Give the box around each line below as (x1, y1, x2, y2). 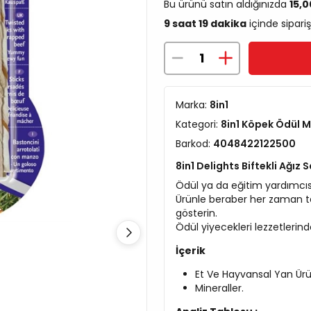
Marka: (176, 97, 210, 112)
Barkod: (176, 136, 213, 151)
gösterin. (176, 205, 217, 220)
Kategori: (176, 117, 221, 131)
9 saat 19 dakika (164, 16, 246, 31)
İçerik (176, 243, 205, 258)
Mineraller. (195, 280, 244, 295)
